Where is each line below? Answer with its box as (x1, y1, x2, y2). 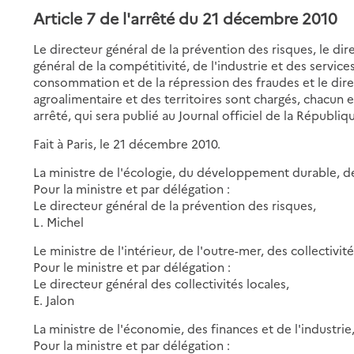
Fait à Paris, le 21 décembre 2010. (33, 134, 221, 152)
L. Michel (33, 213, 85, 230)
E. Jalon (33, 291, 75, 308)
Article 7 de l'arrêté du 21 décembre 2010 (33, 6, 338, 28)
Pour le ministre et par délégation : (33, 258, 232, 275)
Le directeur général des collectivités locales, (33, 274, 290, 292)
